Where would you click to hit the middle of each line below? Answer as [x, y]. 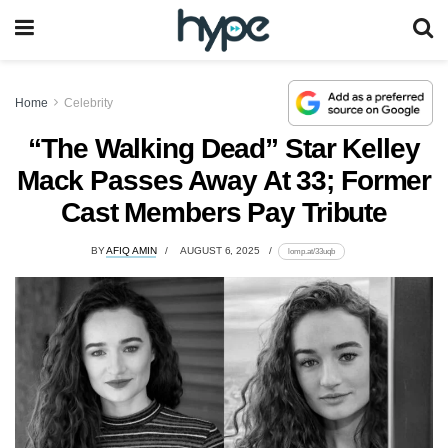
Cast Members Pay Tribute [224, 212]
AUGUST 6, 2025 [220, 251]
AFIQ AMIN [131, 251]
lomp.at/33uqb [311, 251]
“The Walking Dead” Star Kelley [224, 148]
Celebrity [88, 102]
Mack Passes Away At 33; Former [224, 180]
